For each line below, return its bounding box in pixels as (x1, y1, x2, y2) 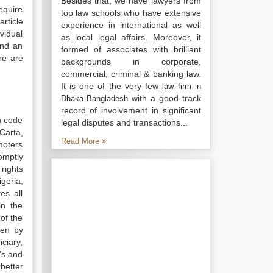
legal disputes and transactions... (60, 118, 188, 127)
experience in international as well (60, 20, 201, 30)
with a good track (128, 93, 202, 103)
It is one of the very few (60, 81, 163, 91)
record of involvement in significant (60, 105, 201, 115)
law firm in (162, 82, 202, 91)
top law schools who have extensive (60, 8, 201, 18)
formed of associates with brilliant (60, 44, 201, 54)
